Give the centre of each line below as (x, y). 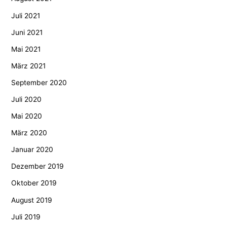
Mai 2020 (27, 116)
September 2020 (39, 82)
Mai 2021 (26, 49)
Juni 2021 (27, 32)
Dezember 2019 (38, 166)
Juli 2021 (26, 15)
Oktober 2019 (34, 183)
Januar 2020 (32, 150)
